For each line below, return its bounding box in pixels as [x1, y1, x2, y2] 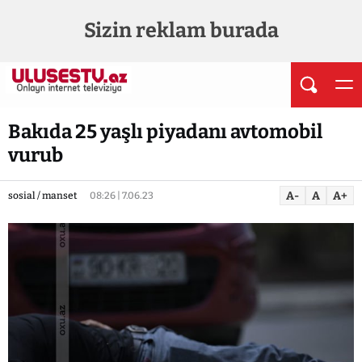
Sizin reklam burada [83, 19, 279, 43]
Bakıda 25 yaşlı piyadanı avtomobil [8, 120, 322, 143]
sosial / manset [8, 190, 77, 201]
